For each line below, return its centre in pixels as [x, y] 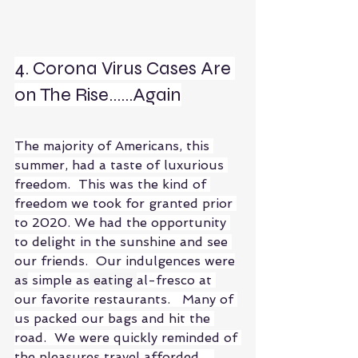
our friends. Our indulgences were [125, 261]
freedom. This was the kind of [112, 184]
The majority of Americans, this [114, 145]
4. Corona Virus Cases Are [125, 68]
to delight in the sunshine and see [123, 241]
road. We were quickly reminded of [128, 337]
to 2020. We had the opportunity [122, 222]
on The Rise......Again [98, 94]
